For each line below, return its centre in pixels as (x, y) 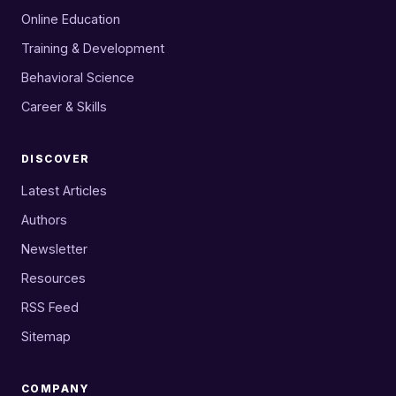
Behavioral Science (78, 78)
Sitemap (46, 337)
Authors (44, 220)
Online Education (71, 19)
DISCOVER (56, 160)
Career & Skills (64, 107)
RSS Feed (50, 308)
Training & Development (93, 49)
